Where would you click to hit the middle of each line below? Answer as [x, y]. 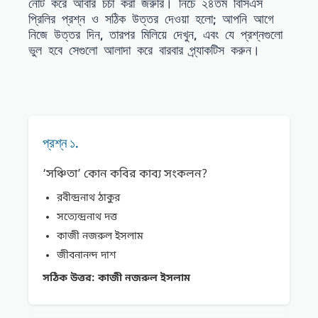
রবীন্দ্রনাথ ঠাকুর [88, 199]
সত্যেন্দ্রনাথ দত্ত [87, 218]
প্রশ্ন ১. [61, 143]
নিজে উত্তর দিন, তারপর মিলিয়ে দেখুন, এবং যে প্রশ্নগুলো [155, 35]
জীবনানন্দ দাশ [86, 256]
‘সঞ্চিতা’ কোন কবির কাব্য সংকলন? [125, 175]
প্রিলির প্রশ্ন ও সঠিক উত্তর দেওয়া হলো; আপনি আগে [151, 19]
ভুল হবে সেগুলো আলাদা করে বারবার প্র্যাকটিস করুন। [144, 50]
